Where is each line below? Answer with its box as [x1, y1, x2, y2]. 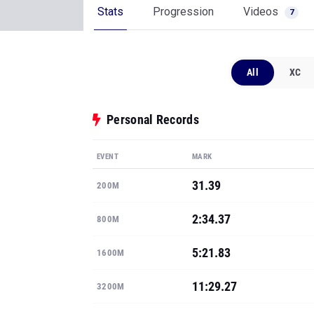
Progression [153, 5, 214, 18]
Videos [243, 5, 281, 18]
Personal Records [107, 112, 199, 127]
